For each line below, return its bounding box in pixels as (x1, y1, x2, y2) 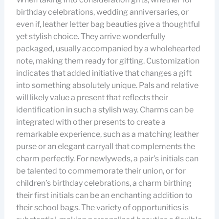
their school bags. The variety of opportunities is (16, 203, 189, 212)
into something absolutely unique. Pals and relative (16, 81, 198, 90)
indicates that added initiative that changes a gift (16, 68, 192, 78)
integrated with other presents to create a (16, 117, 166, 127)
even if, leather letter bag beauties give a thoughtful (16, 20, 200, 29)
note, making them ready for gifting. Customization (16, 56, 199, 66)
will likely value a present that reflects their (16, 93, 168, 102)
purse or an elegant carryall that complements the (16, 142, 195, 151)
